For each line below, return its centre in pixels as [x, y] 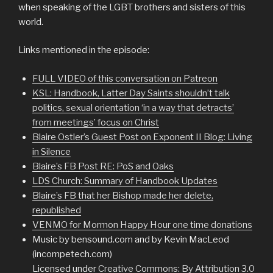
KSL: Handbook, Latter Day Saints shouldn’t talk [131, 93]
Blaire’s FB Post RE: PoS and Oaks [103, 166]
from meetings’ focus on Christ [95, 122]
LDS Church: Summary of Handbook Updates [125, 181]
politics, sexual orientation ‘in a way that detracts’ [133, 108]
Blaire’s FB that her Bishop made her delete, [122, 195]
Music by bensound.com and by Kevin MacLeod [130, 239]
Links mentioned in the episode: [84, 50]
